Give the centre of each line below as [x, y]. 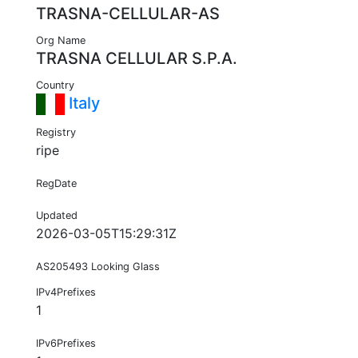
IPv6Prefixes [66, 344]
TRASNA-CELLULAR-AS [128, 14]
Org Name [61, 41]
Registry [56, 133]
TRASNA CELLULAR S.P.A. [137, 59]
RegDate [56, 184]
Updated [57, 216]
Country [55, 86]
